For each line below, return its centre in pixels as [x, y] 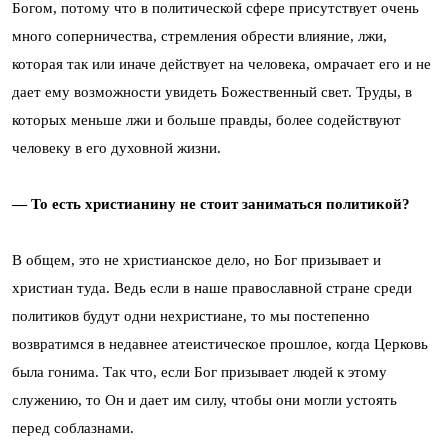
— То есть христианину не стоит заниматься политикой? [211, 203]
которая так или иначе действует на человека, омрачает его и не [221, 63]
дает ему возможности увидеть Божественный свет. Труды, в [212, 91]
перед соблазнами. [73, 427]
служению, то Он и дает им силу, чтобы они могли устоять [204, 399]
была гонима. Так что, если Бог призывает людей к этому [199, 371]
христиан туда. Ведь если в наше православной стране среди [212, 287]
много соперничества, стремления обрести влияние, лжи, [199, 35]
